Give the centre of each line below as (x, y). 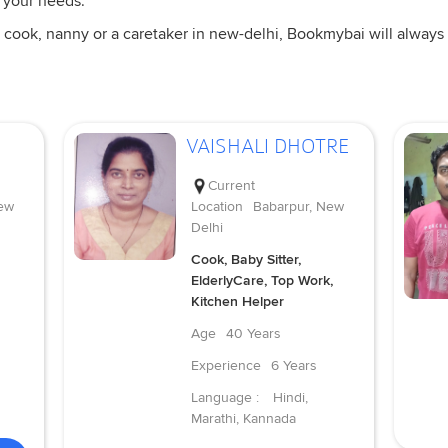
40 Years (253, 334)
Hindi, (290, 398)
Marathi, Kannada (243, 419)
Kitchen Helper (237, 302)
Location (216, 207)
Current (231, 186)
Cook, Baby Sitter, (245, 260)
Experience (225, 366)
